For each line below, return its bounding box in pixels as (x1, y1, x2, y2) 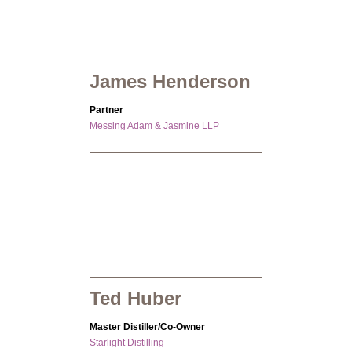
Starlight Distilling (90, 337, 164, 349)
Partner (90, 104, 123, 116)
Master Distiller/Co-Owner (90, 321, 205, 333)
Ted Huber (90, 288, 181, 310)
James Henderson (90, 71, 251, 93)
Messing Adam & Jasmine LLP (90, 120, 219, 132)
